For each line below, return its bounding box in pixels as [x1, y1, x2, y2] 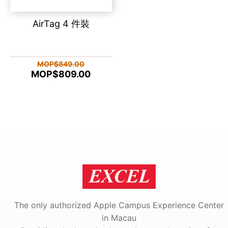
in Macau [102, 212, 136, 223]
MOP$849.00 [37, 59, 85, 68]
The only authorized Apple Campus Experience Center [14, 199, 224, 210]
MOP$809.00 [31, 68, 91, 79]
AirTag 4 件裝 [32, 18, 90, 29]
